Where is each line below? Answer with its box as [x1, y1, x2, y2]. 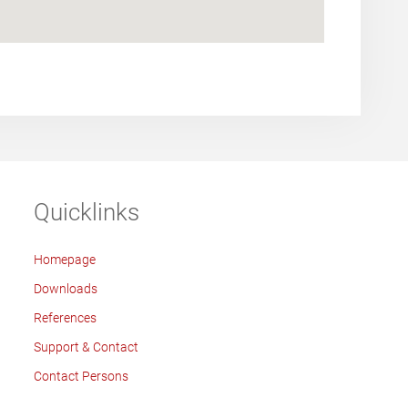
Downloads [33, 281, 97, 296]
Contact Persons [33, 369, 128, 383]
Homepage [33, 252, 96, 267]
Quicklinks [33, 199, 139, 226]
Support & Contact [33, 340, 138, 354]
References [33, 311, 97, 325]
